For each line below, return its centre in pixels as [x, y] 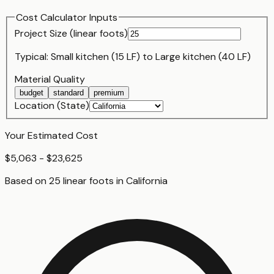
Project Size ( [44, 34]
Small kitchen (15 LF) [95, 57]
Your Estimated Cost [51, 136]
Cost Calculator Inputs [67, 17]
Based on [27, 181]
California [147, 181]
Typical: [33, 57]
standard [68, 93]
